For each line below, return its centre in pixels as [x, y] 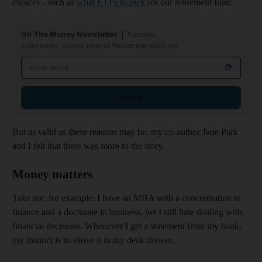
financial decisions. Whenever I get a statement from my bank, [127, 226]
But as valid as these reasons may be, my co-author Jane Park [125, 132]
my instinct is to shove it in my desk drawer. [93, 240]
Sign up [131, 97]
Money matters [52, 174]
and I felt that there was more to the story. [88, 146]
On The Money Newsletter [69, 34]
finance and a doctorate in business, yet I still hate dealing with [127, 212]
